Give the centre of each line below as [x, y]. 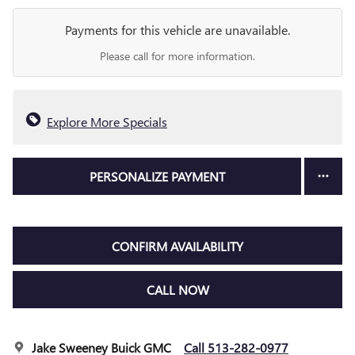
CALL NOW [177, 289]
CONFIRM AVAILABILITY [177, 246]
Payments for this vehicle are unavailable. [177, 30]
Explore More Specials [107, 122]
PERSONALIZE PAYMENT [157, 177]
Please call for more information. [177, 56]
